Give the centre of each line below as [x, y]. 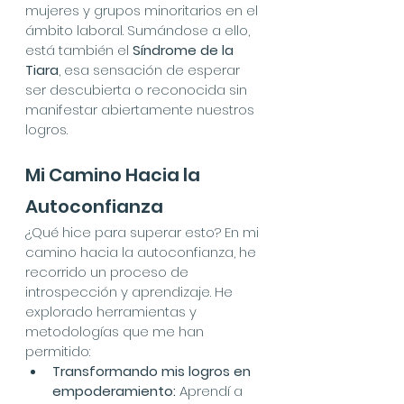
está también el [79, 50]
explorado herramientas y [113, 312]
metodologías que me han [116, 331]
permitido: [58, 351]
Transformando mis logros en [153, 371]
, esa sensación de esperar [151, 70]
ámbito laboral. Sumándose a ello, [139, 30]
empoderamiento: [114, 391]
